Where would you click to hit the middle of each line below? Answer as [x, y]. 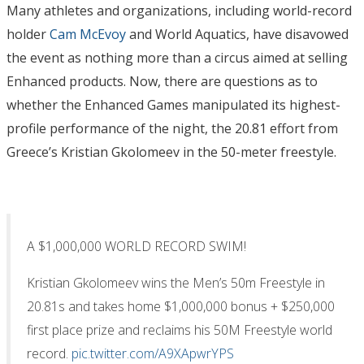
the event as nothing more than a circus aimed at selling [177, 57]
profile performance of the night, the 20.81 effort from [172, 128]
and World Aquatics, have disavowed [237, 34]
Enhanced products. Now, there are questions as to [162, 81]
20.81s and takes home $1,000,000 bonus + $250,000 [181, 306]
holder [28, 34]
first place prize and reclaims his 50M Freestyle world [180, 329]
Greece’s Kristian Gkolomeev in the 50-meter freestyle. [171, 152]
